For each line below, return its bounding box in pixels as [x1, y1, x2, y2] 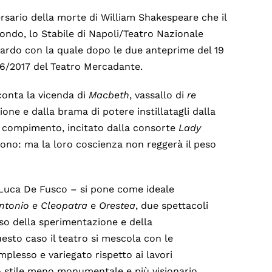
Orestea [99, 200, 136, 212]
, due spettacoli [135, 200, 209, 212]
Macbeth [89, 89, 130, 101]
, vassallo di [129, 89, 188, 101]
